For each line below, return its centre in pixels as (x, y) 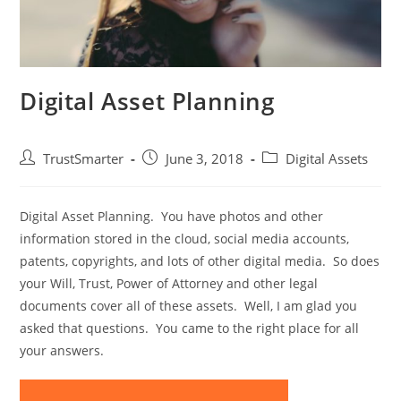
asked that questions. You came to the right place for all (190, 328)
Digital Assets (327, 158)
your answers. (62, 350)
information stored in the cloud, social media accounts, (185, 238)
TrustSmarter (84, 158)
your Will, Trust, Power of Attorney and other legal (169, 283)
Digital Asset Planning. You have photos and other (172, 216)
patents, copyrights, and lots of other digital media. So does (200, 260)
